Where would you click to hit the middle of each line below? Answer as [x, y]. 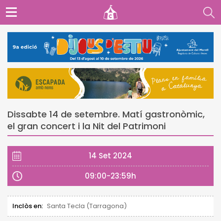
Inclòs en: [28, 206]
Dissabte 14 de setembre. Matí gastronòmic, [106, 114]
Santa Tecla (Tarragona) [87, 206]
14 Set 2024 [110, 155]
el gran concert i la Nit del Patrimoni [87, 126]
